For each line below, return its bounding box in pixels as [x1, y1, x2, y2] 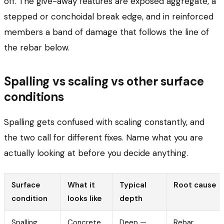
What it [67, 179, 95, 190]
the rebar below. [4, 41, 69, 53]
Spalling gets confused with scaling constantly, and [4, 116, 204, 127]
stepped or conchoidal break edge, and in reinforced [4, 10, 213, 22]
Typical [119, 179, 146, 190]
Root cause [173, 179, 216, 190]
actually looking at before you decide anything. [4, 147, 188, 158]
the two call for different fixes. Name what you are [4, 131, 203, 143]
